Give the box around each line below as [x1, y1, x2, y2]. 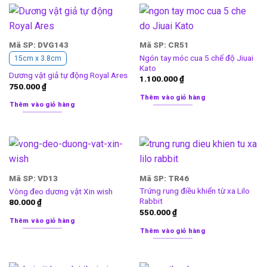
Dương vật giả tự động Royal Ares [8, 70, 128, 80]
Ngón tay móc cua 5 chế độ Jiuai [139, 52, 253, 63]
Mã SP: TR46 [139, 173, 189, 183]
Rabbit [139, 196, 163, 206]
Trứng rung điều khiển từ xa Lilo [139, 186, 250, 196]
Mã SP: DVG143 [8, 40, 69, 50]
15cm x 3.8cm [14, 54, 61, 63]
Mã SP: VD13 [8, 173, 58, 183]
